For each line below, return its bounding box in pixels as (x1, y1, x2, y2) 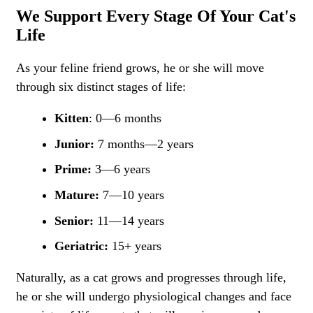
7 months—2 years (94, 136, 194, 151)
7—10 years (99, 187, 164, 202)
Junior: (54, 136, 94, 151)
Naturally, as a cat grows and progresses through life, (16, 270, 286, 285)
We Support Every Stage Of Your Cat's (16, 7, 296, 26)
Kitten (54, 111, 89, 126)
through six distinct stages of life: (16, 80, 186, 94)
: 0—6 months (89, 111, 161, 126)
